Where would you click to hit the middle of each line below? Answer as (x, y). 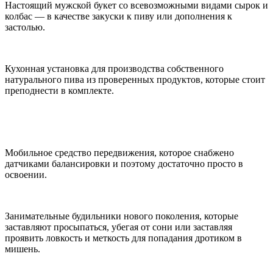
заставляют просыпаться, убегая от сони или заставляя (119, 227)
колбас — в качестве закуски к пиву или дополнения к (119, 16)
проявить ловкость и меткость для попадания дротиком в (123, 238)
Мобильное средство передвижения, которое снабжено (119, 152)
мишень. (23, 249)
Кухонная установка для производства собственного (114, 68)
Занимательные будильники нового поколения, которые (122, 216)
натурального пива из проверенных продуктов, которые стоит (135, 79)
